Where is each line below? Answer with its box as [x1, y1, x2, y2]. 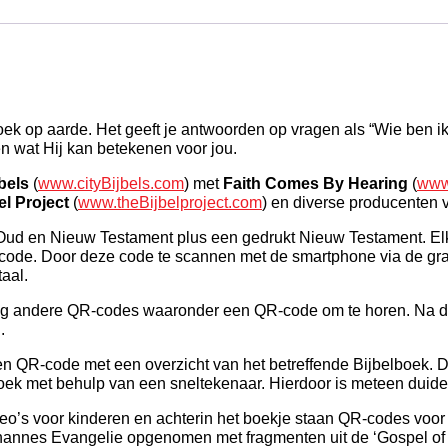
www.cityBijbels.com [38, 175, 184, 193]
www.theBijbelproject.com [78, 194, 262, 212]
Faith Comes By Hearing [223, 175, 408, 193]
